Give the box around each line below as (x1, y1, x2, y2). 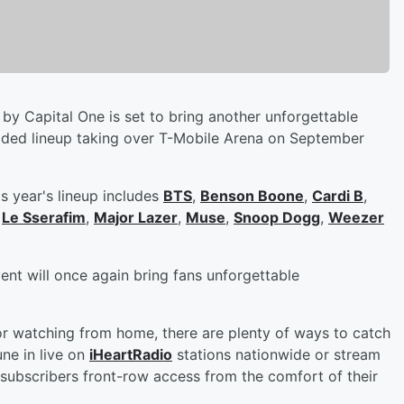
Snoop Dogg (234, 207, 320, 226)
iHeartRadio (89, 344, 172, 363)
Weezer (328, 207, 384, 226)
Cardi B (312, 186, 363, 205)
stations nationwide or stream (172, 344, 381, 363)
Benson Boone (200, 186, 304, 205)
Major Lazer (94, 207, 178, 226)
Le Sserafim (2, 207, 86, 226)
